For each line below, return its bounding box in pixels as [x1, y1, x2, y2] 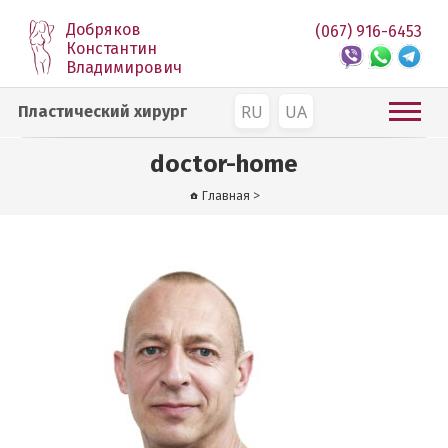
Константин [66, 39, 158, 58]
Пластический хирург [18, 102, 188, 121]
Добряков [66, 20, 142, 39]
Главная [202, 187, 250, 204]
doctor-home [150, 150, 298, 178]
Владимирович [66, 58, 183, 77]
